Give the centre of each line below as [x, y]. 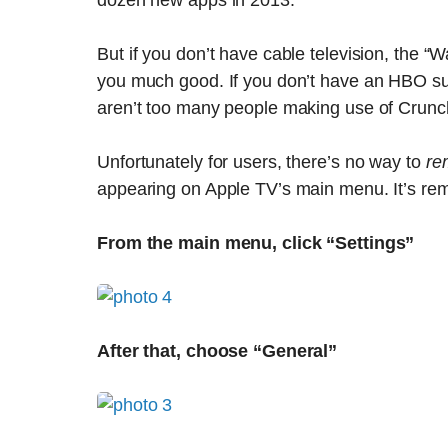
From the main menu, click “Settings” [256, 243]
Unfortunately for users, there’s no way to [261, 162]
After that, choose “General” [217, 351]
